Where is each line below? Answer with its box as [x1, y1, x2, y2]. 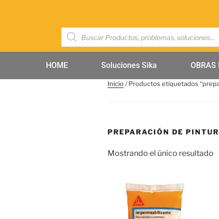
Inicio [108, 80, 124, 88]
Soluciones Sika [101, 61, 157, 70]
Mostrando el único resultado [108, 148, 214, 158]
